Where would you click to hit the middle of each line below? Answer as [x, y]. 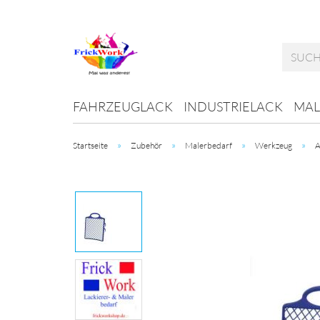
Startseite [90, 145]
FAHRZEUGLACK [123, 106]
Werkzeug [274, 145]
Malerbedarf [209, 145]
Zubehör [146, 145]
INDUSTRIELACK [233, 106]
